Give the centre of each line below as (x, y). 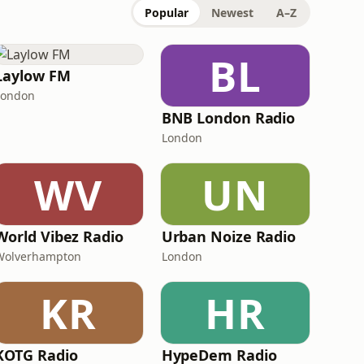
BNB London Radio (228, 118)
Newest (232, 13)
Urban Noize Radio (229, 236)
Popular (167, 13)
